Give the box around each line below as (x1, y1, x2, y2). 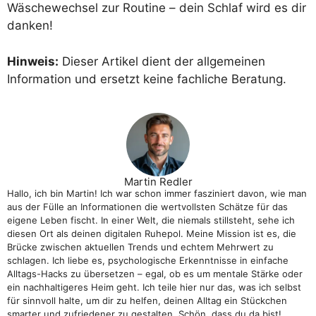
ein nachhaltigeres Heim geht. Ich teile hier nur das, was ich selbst (7, 281, 301, 293)
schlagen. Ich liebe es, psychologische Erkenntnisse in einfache (7, 255, 288, 267)
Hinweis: (7, 54, 59, 68)
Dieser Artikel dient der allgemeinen (59, 54, 265, 68)
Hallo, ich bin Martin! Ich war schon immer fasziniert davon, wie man (7, 188, 307, 200)
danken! (7, 18, 53, 33)
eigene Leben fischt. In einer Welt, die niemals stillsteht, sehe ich (7, 214, 295, 226)
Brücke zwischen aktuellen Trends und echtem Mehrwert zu (7, 241, 274, 253)
